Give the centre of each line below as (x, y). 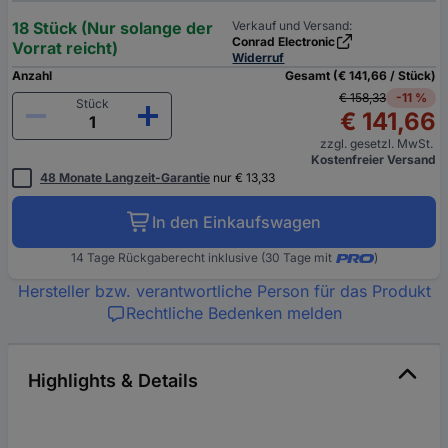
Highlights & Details (113, 380)
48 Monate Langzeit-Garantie (125, 177)
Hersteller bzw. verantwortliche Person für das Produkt (224, 290)
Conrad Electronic (284, 41)
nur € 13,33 (242, 177)
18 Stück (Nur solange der (112, 27)
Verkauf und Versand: (292, 25)
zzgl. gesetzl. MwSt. (378, 143)
